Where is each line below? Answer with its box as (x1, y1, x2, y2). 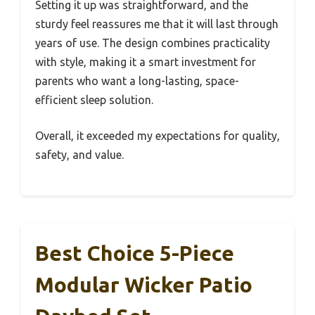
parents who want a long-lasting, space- (35, 75, 239, 88)
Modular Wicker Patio (35, 273, 252, 297)
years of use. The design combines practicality (35, 37, 270, 50)
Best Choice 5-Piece (35, 241, 234, 266)
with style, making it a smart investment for (35, 56, 256, 69)
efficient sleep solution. (35, 94, 153, 107)
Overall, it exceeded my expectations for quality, (35, 129, 280, 143)
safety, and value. (35, 148, 124, 162)
